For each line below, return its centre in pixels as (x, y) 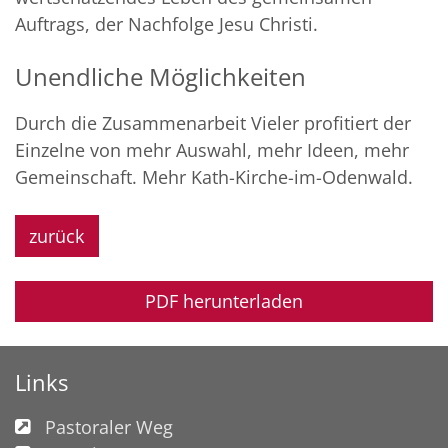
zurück (57, 235)
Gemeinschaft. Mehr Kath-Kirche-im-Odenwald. (214, 177)
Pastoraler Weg (109, 427)
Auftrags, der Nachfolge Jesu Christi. (166, 24)
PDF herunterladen (224, 300)
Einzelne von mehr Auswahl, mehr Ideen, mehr (212, 150)
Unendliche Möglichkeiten (160, 77)
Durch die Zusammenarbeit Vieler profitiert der (213, 123)
